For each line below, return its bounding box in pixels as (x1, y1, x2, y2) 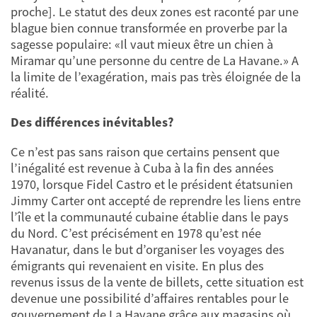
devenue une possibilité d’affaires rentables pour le (11, 289, 289, 306)
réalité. (11, 84, 49, 101)
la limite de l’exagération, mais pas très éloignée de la (11, 68, 301, 85)
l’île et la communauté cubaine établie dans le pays (11, 208, 289, 225)
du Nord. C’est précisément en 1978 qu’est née (11, 224, 261, 241)
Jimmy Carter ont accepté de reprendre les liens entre (11, 192, 301, 209)
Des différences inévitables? (11, 114, 174, 131)
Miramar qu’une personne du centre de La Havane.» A (11, 52, 299, 69)
